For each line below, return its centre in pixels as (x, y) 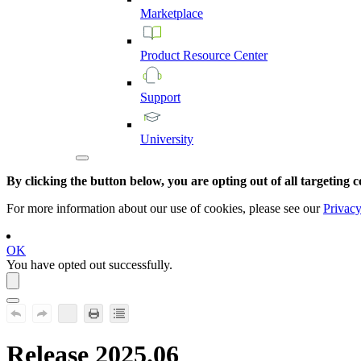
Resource (208, 55)
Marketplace (172, 13)
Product (162, 55)
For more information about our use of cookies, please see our (165, 208)
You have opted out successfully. (89, 265)
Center (251, 55)
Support (160, 97)
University (167, 139)
